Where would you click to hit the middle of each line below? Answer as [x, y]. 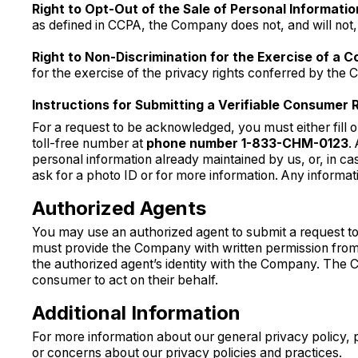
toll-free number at [89, 143]
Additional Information [136, 312]
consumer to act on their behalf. [125, 280]
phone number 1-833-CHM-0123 [247, 143]
